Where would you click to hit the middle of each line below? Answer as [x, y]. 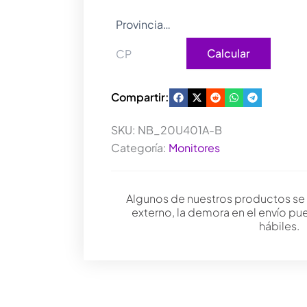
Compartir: [140, 97]
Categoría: [140, 148]
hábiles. [279, 226]
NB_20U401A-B [180, 130]
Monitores [194, 148]
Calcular [229, 53]
